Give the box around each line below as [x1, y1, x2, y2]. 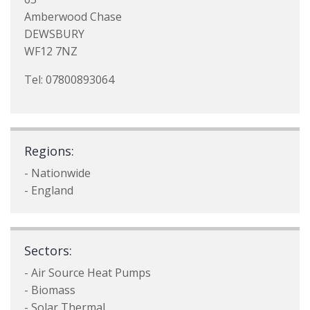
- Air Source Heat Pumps [24, 265, 151, 280]
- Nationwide [24, 165, 91, 181]
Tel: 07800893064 [24, 72, 114, 87]
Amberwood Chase [24, 9, 122, 24]
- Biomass [24, 282, 75, 298]
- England [24, 183, 73, 198]
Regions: [24, 143, 74, 159]
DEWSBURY [24, 26, 84, 42]
